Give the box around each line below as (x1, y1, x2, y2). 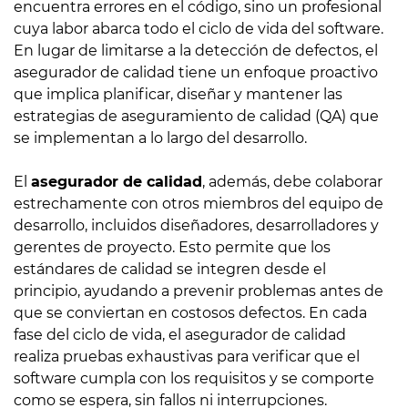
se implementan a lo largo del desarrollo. (14, 129, 307, 148)
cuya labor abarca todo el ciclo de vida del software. (14, 20, 383, 38)
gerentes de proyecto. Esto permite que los (14, 239, 331, 257)
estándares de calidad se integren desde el (14, 260, 326, 279)
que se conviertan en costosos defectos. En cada (14, 304, 367, 322)
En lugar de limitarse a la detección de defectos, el (14, 42, 378, 60)
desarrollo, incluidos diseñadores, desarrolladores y (14, 217, 379, 235)
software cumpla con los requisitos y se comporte (14, 370, 374, 388)
